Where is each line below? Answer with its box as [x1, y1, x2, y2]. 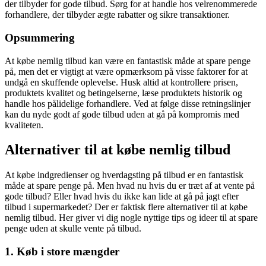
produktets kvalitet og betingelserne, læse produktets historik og [5, 87, 242, 98]
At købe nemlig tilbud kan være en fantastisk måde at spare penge [5, 55, 251, 66]
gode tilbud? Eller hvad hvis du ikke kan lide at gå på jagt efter [5, 191, 239, 202]
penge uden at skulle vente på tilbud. [5, 223, 141, 234]
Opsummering [5, 31, 75, 44]
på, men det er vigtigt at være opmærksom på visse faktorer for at [5, 66, 248, 77]
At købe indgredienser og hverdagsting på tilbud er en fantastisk [5, 170, 243, 180]
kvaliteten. [5, 119, 43, 130]
